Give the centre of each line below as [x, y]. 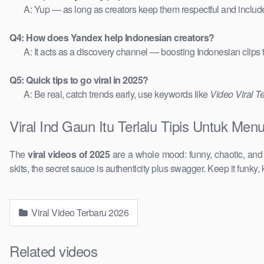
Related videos [53, 251]
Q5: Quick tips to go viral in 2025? [79, 80]
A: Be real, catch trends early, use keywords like [117, 94]
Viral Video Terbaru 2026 [79, 213]
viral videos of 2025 [69, 154]
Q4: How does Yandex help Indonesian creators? [112, 38]
